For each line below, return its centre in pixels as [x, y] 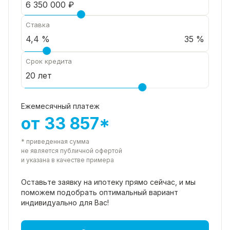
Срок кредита [49, 61]
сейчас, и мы [173, 182]
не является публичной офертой [72, 150]
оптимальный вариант [139, 192]
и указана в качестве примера [68, 160]
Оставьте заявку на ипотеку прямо [85, 182]
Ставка [38, 24]
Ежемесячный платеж [60, 106]
